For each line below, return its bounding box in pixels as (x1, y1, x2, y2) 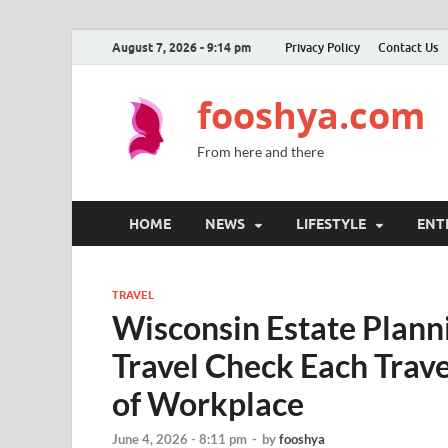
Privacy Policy (285, 39, 360, 55)
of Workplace (112, 384, 304, 423)
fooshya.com (197, 91, 425, 140)
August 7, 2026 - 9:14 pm (112, 39, 251, 55)
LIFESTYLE (296, 215, 366, 232)
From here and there (197, 143, 324, 160)
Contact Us (378, 39, 438, 55)
